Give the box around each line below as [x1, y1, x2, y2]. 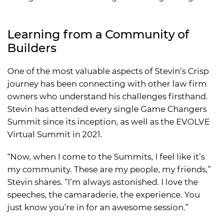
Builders [7, 40, 56, 55]
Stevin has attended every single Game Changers [7, 104, 207, 114]
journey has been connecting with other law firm [7, 78, 207, 89]
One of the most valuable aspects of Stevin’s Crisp [7, 66, 209, 76]
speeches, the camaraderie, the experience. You [7, 189, 200, 200]
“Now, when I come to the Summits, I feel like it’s [7, 151, 205, 162]
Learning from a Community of [7, 27, 189, 41]
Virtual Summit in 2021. [7, 129, 102, 139]
